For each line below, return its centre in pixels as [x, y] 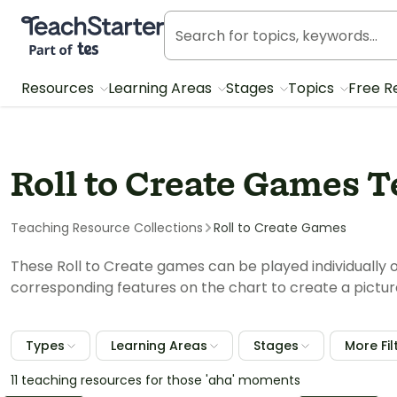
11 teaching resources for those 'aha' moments [156, 380]
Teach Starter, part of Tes [109, 24]
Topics [313, 88]
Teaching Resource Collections [107, 228]
